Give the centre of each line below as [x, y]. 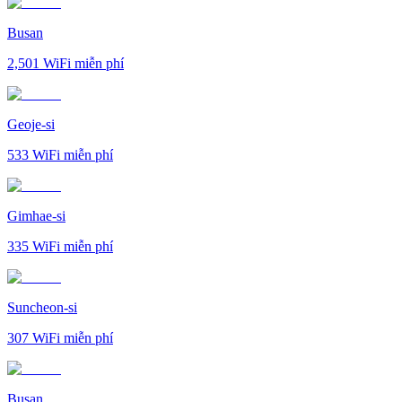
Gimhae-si [36, 215]
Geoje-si [31, 124]
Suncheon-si [42, 307]
